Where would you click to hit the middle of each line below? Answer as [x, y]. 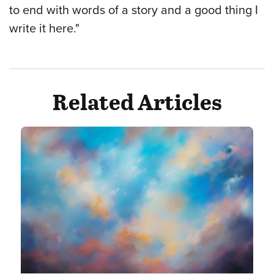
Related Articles [137, 101]
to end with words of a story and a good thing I [134, 10]
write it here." [44, 28]
